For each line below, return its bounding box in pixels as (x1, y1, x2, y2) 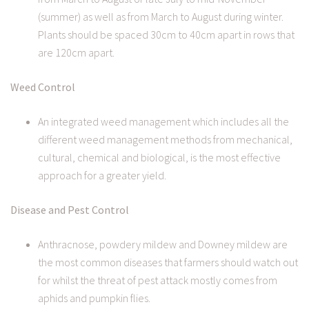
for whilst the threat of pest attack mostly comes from (38, 273, 277, 288)
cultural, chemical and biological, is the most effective (38, 150, 281, 165)
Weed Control (10, 80, 75, 94)
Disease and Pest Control (10, 203, 129, 217)
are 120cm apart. (38, 46, 114, 60)
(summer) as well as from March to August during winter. (38, 10, 283, 24)
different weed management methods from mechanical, (38, 132, 292, 147)
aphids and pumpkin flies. (38, 291, 150, 306)
